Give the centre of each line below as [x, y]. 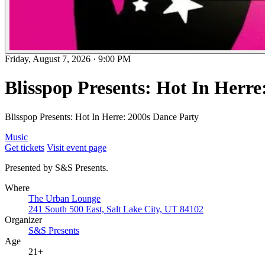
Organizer [23, 219]
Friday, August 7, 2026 [48, 59]
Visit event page [77, 147]
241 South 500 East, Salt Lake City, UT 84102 [116, 209]
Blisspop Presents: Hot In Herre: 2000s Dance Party [102, 117]
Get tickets [25, 147]
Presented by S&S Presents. [56, 167]
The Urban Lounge [64, 198]
